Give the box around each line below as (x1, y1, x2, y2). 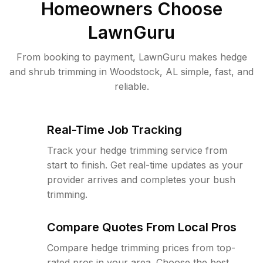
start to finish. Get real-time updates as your (47, 159, 243, 171)
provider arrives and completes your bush (47, 174, 235, 186)
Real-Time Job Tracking (47, 123, 182, 137)
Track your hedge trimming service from (47, 144, 227, 156)
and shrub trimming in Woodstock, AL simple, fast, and (9, 66, 254, 77)
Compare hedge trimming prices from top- (47, 242, 235, 254)
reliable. (114, 80, 149, 92)
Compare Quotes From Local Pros (47, 220, 237, 234)
